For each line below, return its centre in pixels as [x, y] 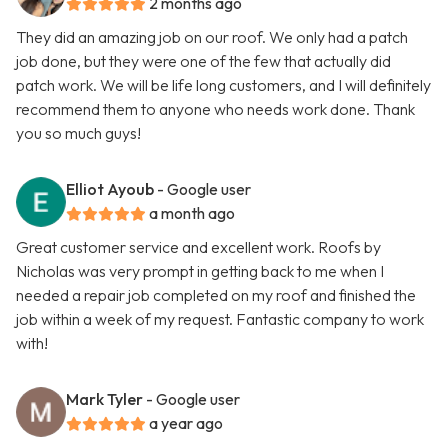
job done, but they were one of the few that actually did [203, 61]
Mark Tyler [104, 399]
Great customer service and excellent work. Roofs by [198, 247]
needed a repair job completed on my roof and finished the [216, 295]
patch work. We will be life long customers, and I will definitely [223, 85]
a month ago [192, 213]
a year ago [186, 423]
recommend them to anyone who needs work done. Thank [215, 109]
